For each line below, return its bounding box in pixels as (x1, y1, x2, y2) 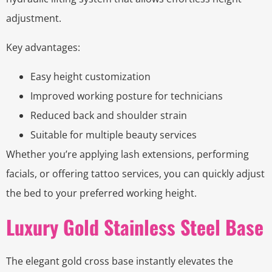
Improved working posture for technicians (30, 89, 223, 103)
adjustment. (6, 12, 61, 25)
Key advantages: (6, 41, 80, 55)
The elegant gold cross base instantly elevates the (6, 254, 233, 268)
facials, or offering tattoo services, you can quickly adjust (6, 167, 265, 181)
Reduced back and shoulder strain (30, 109, 187, 123)
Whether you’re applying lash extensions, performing (6, 148, 249, 161)
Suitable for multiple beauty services (30, 128, 197, 142)
